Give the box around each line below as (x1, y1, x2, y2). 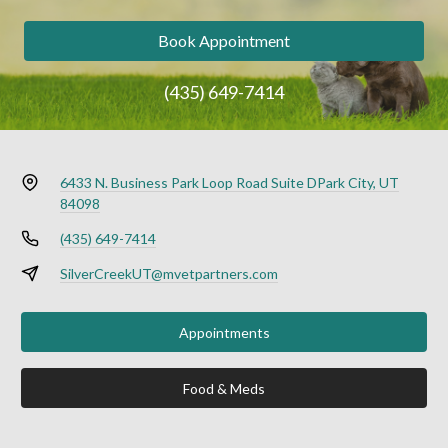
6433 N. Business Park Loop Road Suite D (59, 174, 317, 192)
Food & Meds (183, 379, 265, 397)
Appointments (178, 323, 270, 341)
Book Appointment (158, 31, 290, 51)
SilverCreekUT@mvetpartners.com (59, 265, 278, 283)
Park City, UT (316, 174, 399, 192)
